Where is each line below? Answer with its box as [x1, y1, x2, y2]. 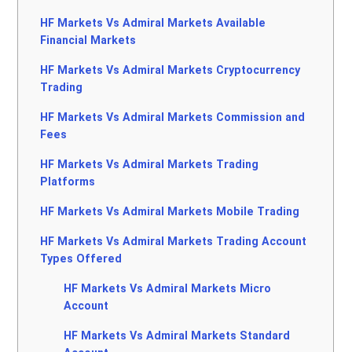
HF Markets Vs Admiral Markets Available [40, 16, 266, 30]
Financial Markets [40, 34, 137, 47]
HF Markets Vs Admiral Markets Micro [64, 282, 272, 295]
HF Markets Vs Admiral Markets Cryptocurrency [40, 64, 301, 77]
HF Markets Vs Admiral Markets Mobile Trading [40, 205, 300, 218]
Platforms [40, 175, 96, 189]
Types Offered [40, 252, 123, 266]
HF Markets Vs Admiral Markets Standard [64, 329, 291, 343]
